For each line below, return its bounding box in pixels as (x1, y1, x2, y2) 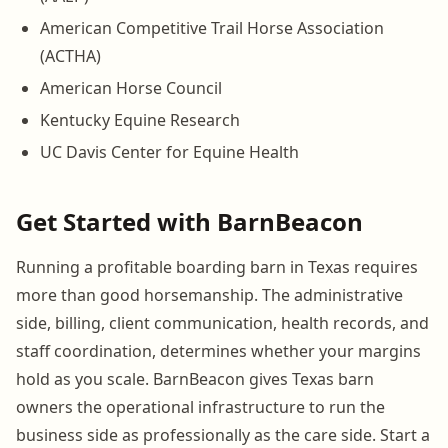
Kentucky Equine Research (40, 108, 240, 131)
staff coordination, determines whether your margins (16, 339, 421, 362)
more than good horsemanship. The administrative (16, 283, 403, 306)
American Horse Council (40, 76, 222, 99)
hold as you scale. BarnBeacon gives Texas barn (16, 367, 374, 390)
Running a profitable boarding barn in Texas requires (16, 255, 418, 278)
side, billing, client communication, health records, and (16, 311, 429, 334)
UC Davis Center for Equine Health (40, 140, 299, 163)
